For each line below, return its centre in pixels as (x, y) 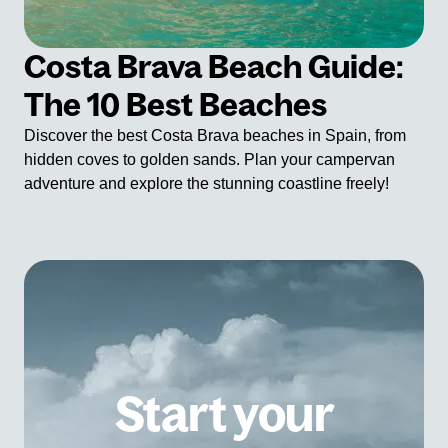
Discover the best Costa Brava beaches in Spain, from (215, 135)
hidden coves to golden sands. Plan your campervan (209, 159)
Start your (224, 413)
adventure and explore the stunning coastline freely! (206, 183)
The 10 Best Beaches (175, 104)
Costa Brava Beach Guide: (214, 66)
